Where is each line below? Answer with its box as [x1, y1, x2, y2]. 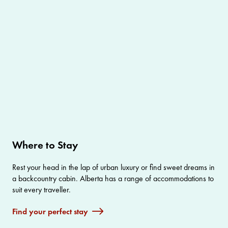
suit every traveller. [12, 184, 71, 195]
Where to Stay [12, 138, 78, 152]
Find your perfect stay [12, 206, 88, 217]
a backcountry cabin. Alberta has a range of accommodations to [12, 173, 214, 184]
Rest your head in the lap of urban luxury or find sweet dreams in [12, 162, 215, 173]
